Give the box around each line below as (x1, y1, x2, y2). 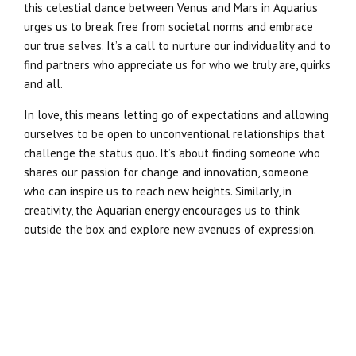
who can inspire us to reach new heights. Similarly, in (24, 183, 292, 199)
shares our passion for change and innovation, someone (24, 164, 308, 180)
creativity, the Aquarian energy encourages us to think (24, 202, 300, 218)
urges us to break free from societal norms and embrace (24, 18, 313, 34)
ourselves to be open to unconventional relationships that (24, 126, 325, 141)
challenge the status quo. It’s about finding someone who (24, 145, 320, 161)
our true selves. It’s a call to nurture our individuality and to (24, 37, 331, 53)
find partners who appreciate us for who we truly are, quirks (24, 56, 331, 72)
